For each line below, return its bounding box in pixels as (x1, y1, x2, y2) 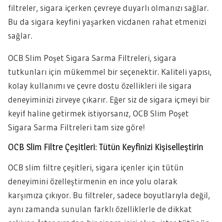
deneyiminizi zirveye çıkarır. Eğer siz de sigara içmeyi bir (8, 94, 210, 105)
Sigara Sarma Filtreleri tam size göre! (8, 122, 145, 132)
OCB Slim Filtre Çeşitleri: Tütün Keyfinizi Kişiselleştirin (8, 142, 203, 152)
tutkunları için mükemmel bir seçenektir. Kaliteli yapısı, (8, 66, 212, 77)
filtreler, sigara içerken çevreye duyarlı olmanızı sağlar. (8, 2, 209, 13)
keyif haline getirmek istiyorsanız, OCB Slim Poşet (8, 108, 189, 118)
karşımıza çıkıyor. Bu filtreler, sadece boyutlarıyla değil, (8, 190, 210, 200)
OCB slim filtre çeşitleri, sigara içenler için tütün (8, 162, 184, 172)
